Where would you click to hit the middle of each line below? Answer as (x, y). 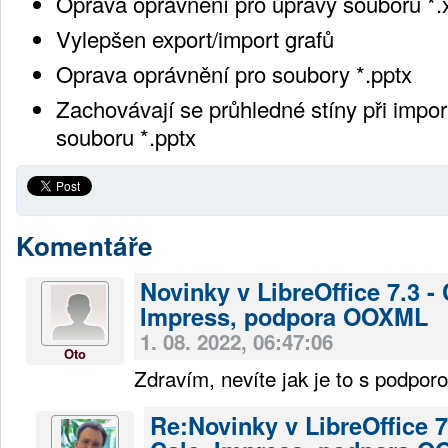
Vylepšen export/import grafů (195, 38)
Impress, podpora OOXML (284, 315)
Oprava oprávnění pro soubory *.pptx (234, 73)
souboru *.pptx (126, 136)
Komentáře (84, 245)
